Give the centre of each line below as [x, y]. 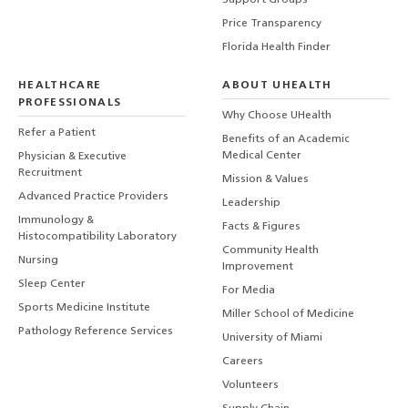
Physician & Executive [72, 156]
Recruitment [50, 173]
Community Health [271, 250]
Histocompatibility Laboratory [97, 236]
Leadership [252, 203]
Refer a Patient [57, 133]
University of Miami [273, 337]
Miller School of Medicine [289, 314]
